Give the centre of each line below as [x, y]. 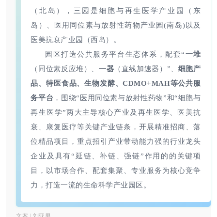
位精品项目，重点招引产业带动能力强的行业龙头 [116, 141]
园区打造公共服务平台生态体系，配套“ [115, 54]
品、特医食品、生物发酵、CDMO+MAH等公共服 [116, 83]
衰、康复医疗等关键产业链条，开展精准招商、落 [116, 127]
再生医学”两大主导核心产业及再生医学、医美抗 [116, 112]
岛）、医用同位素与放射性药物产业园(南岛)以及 [116, 25]
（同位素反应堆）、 [65, 69]
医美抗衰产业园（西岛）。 [76, 39]
